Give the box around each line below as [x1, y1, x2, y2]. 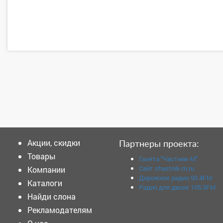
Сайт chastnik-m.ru [139, 163, 194, 173]
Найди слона [27, 191, 76, 202]
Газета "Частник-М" [139, 154, 198, 163]
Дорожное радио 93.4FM [139, 173, 212, 182]
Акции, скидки [27, 137, 80, 148]
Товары [27, 150, 56, 161]
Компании [27, 164, 65, 175]
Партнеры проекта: [119, 139, 199, 149]
